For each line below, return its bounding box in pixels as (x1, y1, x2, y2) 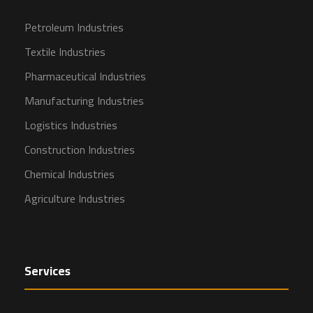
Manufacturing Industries (24, 90, 144, 112)
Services (24, 260, 71, 283)
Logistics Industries (24, 115, 117, 136)
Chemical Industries (24, 163, 115, 185)
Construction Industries (24, 139, 135, 161)
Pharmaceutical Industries (24, 66, 146, 87)
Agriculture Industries (24, 188, 125, 210)
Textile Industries (24, 41, 105, 63)
